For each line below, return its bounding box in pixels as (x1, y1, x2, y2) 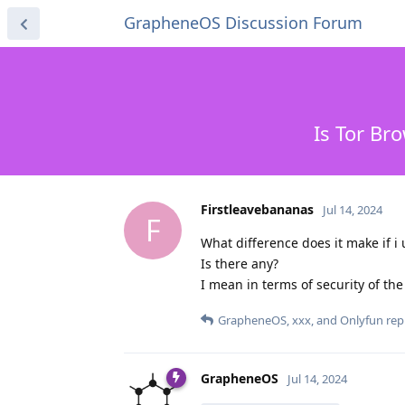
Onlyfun (340, 311, 383, 328)
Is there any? (201, 254, 278, 272)
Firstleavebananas (201, 200, 314, 218)
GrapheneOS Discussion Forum (124, 12, 363, 33)
